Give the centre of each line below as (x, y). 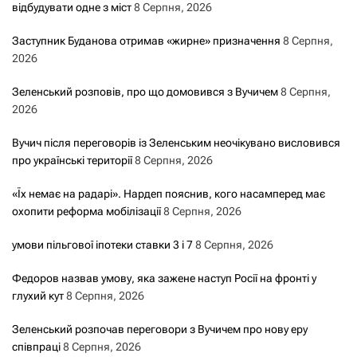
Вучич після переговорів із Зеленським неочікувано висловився (176, 142)
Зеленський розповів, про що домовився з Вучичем (145, 91)
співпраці (36, 346)
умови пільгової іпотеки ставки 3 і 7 (102, 244)
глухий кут (38, 295)
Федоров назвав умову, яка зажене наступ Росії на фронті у (164, 278)
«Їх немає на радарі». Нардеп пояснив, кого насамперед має (169, 193)
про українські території (72, 160)
